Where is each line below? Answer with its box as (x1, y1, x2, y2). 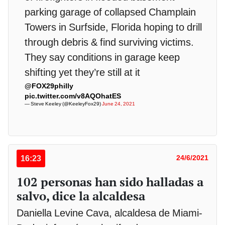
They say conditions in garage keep (25, 51, 180, 64)
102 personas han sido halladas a (17, 173, 203, 190)
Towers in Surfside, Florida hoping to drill (25, 21, 202, 34)
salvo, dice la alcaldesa (17, 187, 145, 204)
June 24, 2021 (102, 101, 135, 107)
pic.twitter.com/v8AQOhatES (25, 92, 121, 100)
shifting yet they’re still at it (25, 66, 140, 79)
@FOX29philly (25, 82, 73, 90)
